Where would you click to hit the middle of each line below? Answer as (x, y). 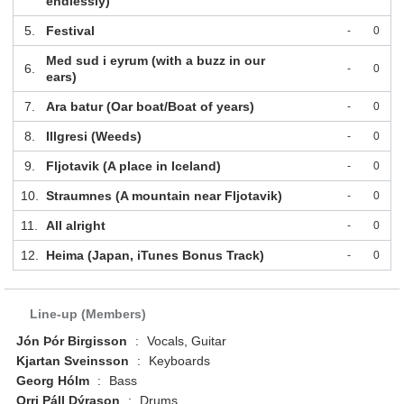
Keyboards (178, 361)
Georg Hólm (53, 381)
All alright (75, 226)
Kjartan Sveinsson (73, 361)
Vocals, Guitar (185, 341)
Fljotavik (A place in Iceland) (133, 166)
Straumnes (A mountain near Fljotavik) (164, 196)
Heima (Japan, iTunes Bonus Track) (155, 256)
